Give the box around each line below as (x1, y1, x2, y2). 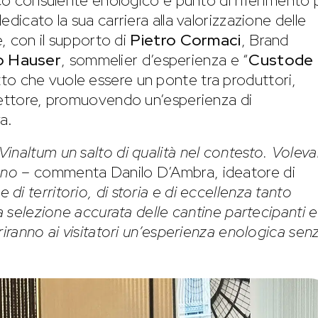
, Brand (241, 29, 289, 50)
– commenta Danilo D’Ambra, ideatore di (18, 161, 295, 182)
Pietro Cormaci (130, 29, 241, 50)
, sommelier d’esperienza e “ (61, 49, 249, 70)
